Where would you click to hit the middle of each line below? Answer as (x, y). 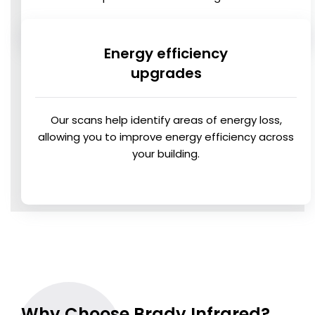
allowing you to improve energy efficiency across (166, 137)
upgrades (166, 73)
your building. (166, 154)
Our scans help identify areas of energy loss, (166, 120)
